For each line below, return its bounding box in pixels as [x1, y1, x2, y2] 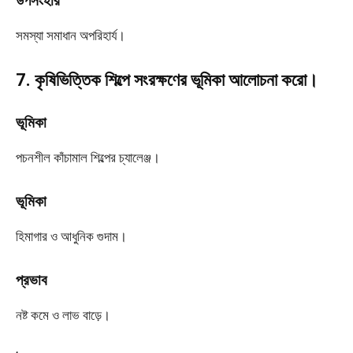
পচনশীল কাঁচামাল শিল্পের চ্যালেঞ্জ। [16, 148, 160, 166]
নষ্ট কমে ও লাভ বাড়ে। [16, 306, 110, 324]
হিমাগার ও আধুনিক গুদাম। [16, 227, 127, 245]
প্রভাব [16, 271, 47, 289]
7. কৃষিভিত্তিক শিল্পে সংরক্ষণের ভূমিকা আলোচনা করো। [16, 70, 318, 90]
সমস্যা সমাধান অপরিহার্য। [16, 26, 125, 44]
